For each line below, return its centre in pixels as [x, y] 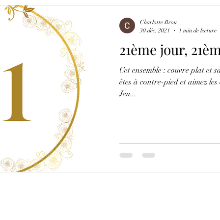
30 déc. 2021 [155, 30]
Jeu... [128, 94]
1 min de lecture [198, 30]
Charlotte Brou [158, 22]
